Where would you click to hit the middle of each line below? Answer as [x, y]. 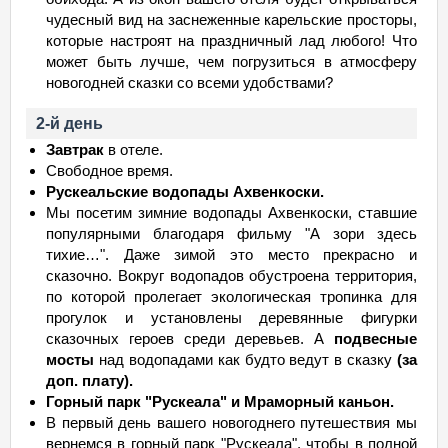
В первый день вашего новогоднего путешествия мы [231, 422]
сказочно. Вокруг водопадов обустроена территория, [231, 275]
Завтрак [75, 149]
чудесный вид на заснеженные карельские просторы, [231, 19]
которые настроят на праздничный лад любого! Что [231, 40]
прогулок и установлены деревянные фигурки [231, 317]
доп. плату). [89, 380]
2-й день [69, 123]
